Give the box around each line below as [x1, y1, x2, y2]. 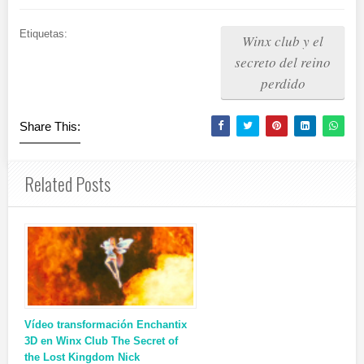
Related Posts [24, 171, 110, 197]
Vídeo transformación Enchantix [24, 318, 187, 331]
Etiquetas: [19, 28, 67, 41]
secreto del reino [235, 53, 331, 72]
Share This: [19, 119, 80, 134]
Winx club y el [242, 32, 323, 51]
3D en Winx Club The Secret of [24, 335, 178, 348]
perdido [260, 74, 305, 93]
